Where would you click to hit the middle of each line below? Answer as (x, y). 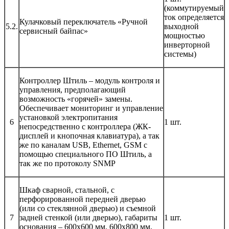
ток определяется (194, 17)
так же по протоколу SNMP (67, 163)
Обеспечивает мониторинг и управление (91, 108)
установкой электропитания (68, 117)
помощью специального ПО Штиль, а (86, 154)
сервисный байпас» (54, 31)
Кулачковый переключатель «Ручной (84, 21)
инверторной (187, 44)
